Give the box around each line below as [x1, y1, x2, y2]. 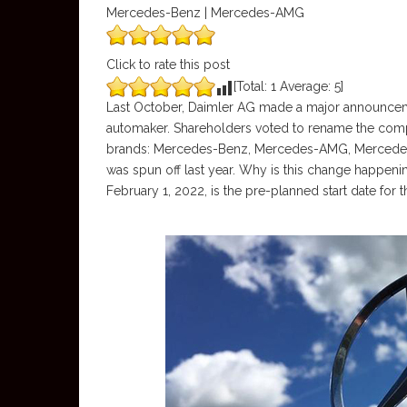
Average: [276, 79, 334, 94]
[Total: [233, 79, 271, 94]
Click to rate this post [106, 57, 230, 72]
